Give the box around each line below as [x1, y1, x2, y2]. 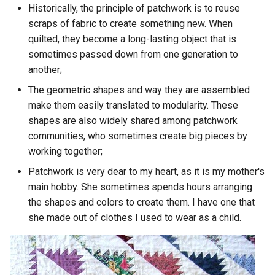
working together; [28, 145, 103, 158]
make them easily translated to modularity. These [28, 99, 238, 112]
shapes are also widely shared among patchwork [28, 115, 238, 127]
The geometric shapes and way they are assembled [28, 84, 250, 96]
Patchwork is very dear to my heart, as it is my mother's [28, 166, 265, 178]
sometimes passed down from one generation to [28, 48, 238, 61]
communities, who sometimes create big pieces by [28, 130, 247, 142]
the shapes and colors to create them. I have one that [28, 196, 255, 209]
